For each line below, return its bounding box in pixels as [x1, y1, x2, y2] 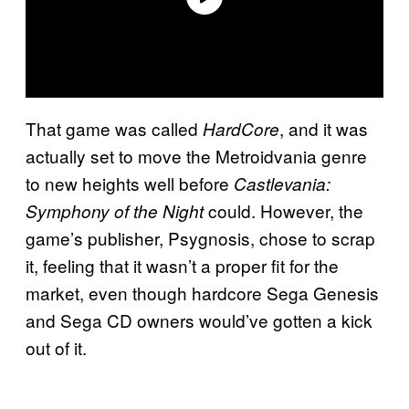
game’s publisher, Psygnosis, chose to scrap [26, 225, 375, 250]
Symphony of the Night [26, 198, 204, 223]
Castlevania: [234, 171, 330, 195]
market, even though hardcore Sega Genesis [26, 279, 379, 305]
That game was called [26, 115, 203, 141]
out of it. [26, 334, 87, 360]
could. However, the [204, 197, 363, 223]
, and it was [279, 115, 368, 141]
